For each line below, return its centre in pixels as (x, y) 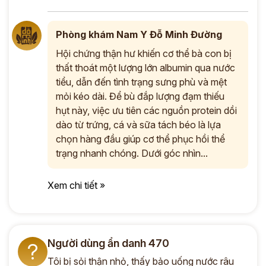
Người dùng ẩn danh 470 (108, 243)
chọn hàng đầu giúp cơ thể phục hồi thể (140, 139)
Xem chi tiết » (76, 185)
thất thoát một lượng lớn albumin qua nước (145, 67)
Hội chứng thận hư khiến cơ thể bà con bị (144, 53)
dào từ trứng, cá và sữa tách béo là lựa (138, 124)
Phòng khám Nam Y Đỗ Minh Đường (139, 34)
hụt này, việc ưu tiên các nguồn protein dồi (146, 110)
